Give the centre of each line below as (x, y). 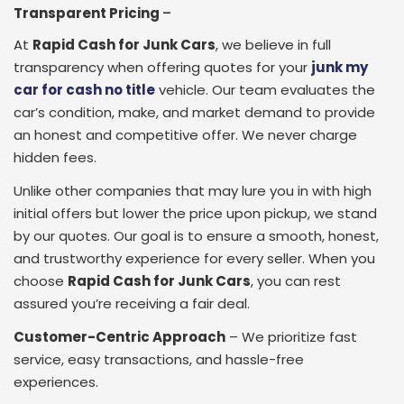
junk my (340, 67)
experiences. (56, 381)
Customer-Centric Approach (119, 336)
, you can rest (296, 280)
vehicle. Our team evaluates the (265, 89)
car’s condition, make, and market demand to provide (194, 112)
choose (41, 280)
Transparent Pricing (88, 13)
